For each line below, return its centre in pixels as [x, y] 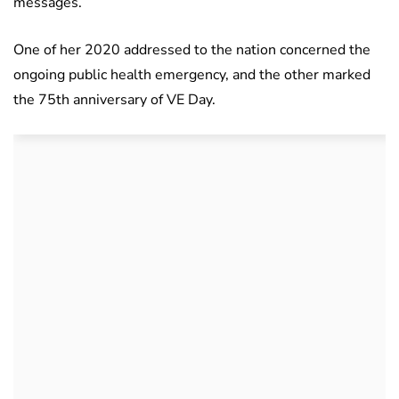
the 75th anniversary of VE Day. [114, 100]
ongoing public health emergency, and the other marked [192, 75]
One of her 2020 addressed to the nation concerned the [192, 50]
